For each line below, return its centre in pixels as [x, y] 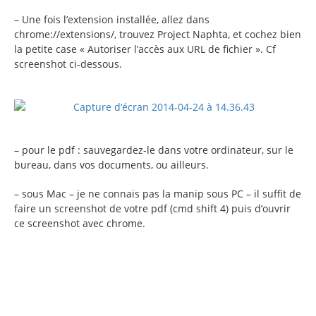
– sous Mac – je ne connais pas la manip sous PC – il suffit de [158, 193]
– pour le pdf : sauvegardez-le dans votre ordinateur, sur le [154, 150]
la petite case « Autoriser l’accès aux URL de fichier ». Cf [145, 49]
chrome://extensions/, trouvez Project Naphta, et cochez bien [158, 34]
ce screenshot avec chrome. [80, 223]
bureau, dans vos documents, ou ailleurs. [111, 164]
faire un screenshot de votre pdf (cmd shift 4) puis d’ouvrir [152, 208]
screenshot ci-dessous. [68, 63]
